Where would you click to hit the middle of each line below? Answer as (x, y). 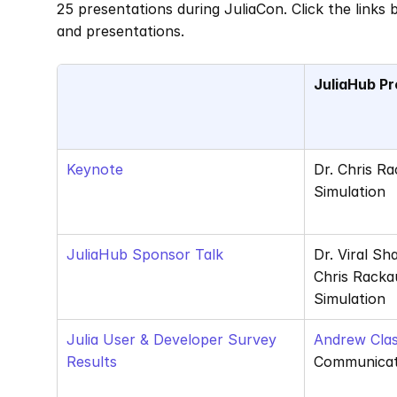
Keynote (95, 169)
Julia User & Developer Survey (171, 339)
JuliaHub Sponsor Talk (145, 254)
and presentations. (123, 31)
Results (92, 362)
